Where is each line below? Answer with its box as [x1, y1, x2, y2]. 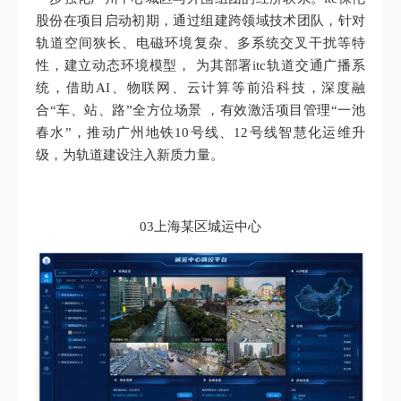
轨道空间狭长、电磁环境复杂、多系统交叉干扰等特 [36, 35, 365, 50]
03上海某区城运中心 [140, 218, 261, 234]
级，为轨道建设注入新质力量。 [36, 147, 224, 162]
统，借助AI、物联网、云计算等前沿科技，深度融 [36, 80, 365, 95]
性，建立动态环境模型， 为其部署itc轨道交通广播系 [36, 57, 365, 73]
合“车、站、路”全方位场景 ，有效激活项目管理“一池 [36, 102, 365, 117]
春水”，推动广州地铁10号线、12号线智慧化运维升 [36, 124, 365, 140]
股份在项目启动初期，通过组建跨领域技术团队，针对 [36, 13, 365, 28]
